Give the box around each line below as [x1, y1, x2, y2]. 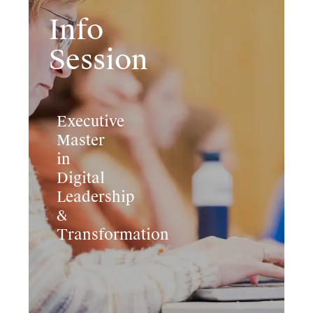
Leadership [57, 187, 136, 207]
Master [57, 131, 105, 150]
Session [48, 41, 148, 78]
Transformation [57, 225, 170, 245]
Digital [57, 168, 105, 188]
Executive [57, 112, 125, 131]
